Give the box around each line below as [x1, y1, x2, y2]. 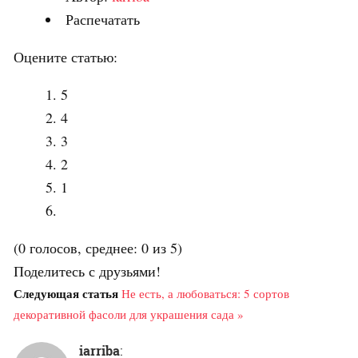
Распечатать [66, 9, 140, 29]
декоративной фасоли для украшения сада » [14, 305, 244, 322]
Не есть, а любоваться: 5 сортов [121, 284, 289, 301]
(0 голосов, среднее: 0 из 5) [14, 237, 182, 257]
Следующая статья [14, 284, 118, 302]
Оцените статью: [14, 46, 117, 66]
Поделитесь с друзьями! [14, 261, 161, 280]
